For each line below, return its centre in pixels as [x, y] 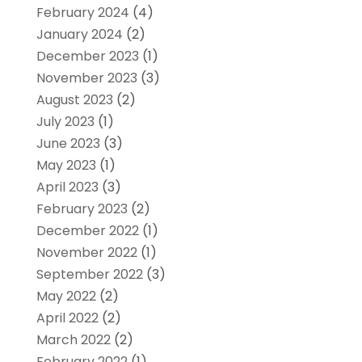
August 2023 [74, 99]
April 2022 [67, 318]
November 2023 [86, 78]
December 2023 [87, 56]
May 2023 [66, 165]
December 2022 [87, 230]
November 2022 [86, 252]
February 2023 [82, 208]
